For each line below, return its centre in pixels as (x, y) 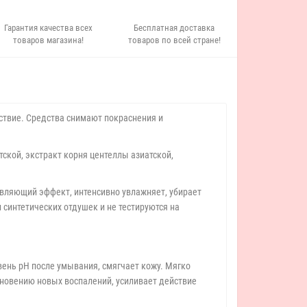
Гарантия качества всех (49, 28)
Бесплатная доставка (174, 28)
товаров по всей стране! (174, 40)
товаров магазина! (49, 40)
